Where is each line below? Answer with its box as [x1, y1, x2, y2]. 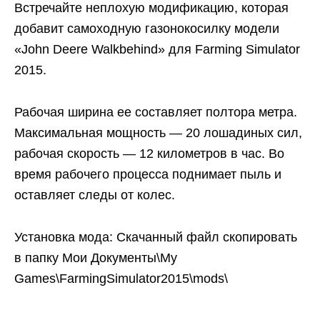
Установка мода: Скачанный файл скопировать [14, 229, 297, 244]
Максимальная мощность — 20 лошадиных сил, [14, 125, 302, 140]
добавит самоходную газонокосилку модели [14, 21, 279, 36]
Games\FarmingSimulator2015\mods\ [14, 271, 228, 286]
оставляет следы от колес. [14, 187, 175, 202]
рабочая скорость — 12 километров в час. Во [14, 146, 284, 161]
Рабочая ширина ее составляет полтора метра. [14, 104, 297, 119]
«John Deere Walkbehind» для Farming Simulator [14, 41, 300, 56]
